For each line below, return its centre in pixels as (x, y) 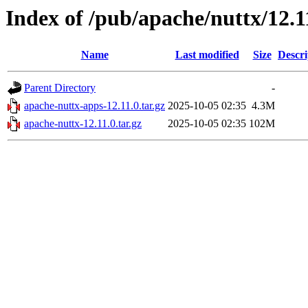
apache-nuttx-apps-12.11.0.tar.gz (95, 106)
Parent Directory (60, 88)
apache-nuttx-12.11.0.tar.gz (83, 124)
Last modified (207, 55)
